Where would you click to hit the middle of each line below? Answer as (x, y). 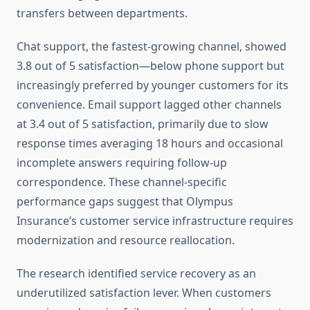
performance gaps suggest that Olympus (125, 202)
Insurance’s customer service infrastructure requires (155, 221)
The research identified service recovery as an (136, 274)
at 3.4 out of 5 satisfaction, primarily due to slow (143, 124)
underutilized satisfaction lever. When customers (144, 293)
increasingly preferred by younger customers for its (153, 85)
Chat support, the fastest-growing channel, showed (152, 47)
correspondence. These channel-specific (122, 182)
